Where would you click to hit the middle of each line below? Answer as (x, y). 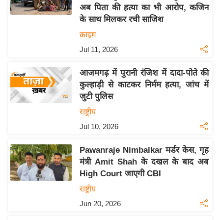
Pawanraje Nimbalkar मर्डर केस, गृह (144, 150)
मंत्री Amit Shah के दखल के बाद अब (144, 162)
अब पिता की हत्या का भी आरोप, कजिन (144, 8)
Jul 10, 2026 (99, 127)
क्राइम (88, 35)
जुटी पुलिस (96, 97)
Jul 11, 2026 (98, 50)
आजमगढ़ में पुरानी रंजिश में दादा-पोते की (144, 73)
